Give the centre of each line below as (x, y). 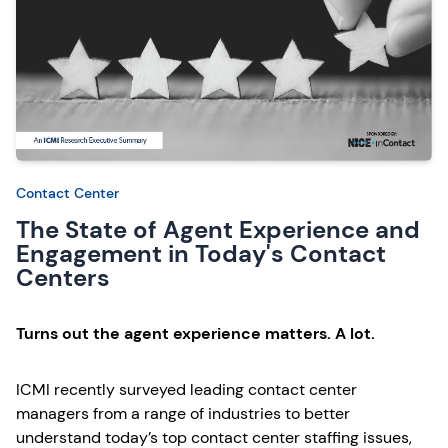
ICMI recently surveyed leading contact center (186, 390)
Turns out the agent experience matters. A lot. (195, 334)
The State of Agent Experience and (218, 230)
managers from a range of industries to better (183, 414)
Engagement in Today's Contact (201, 254)
